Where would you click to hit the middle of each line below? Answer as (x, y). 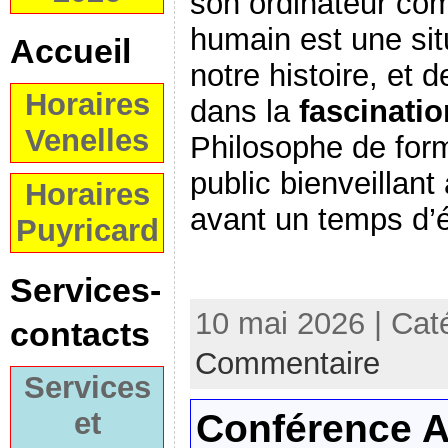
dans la (244, 111)
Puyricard (87, 230)
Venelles (87, 140)
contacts (80, 334)
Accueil (70, 51)
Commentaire (287, 364)
